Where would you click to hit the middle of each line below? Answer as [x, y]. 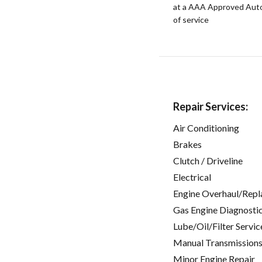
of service [191, 20]
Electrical [192, 177]
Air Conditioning [206, 128]
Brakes [187, 144]
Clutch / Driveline [208, 161]
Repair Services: [211, 107]
